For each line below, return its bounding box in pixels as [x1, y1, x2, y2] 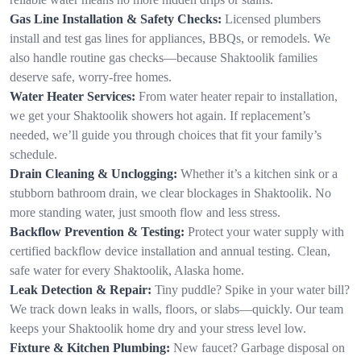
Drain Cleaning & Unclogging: [10, 166, 177, 180]
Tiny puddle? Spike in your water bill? [155, 282, 350, 297]
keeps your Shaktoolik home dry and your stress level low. [10, 321, 306, 335]
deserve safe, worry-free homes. [10, 69, 172, 84]
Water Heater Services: [10, 89, 135, 103]
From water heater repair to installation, [139, 89, 338, 103]
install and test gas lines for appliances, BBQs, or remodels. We [10, 31, 330, 45]
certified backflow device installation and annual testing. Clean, [10, 243, 330, 258]
